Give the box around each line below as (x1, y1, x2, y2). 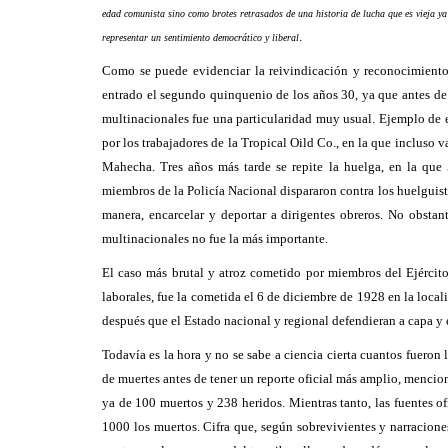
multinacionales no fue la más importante (102, 231, 325, 246)
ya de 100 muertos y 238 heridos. (102, 395, 285, 410)
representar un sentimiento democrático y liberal (102, 32, 299, 43)
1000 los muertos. (102, 419, 200, 434)
